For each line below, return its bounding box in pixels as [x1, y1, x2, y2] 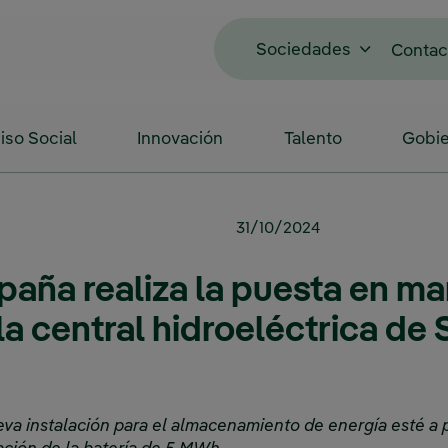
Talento [283, 131, 342, 148]
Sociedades [255, 42, 351, 59]
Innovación [137, 131, 224, 148]
